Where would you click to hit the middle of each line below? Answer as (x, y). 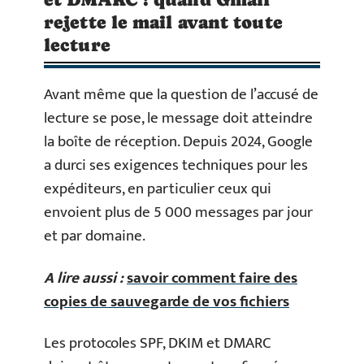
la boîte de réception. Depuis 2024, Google (178, 142)
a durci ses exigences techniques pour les (176, 165)
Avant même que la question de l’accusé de (181, 95)
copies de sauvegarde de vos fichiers (167, 301)
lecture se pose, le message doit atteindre (178, 118)
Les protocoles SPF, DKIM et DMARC (158, 343)
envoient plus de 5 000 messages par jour (178, 212)
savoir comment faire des (212, 278)
